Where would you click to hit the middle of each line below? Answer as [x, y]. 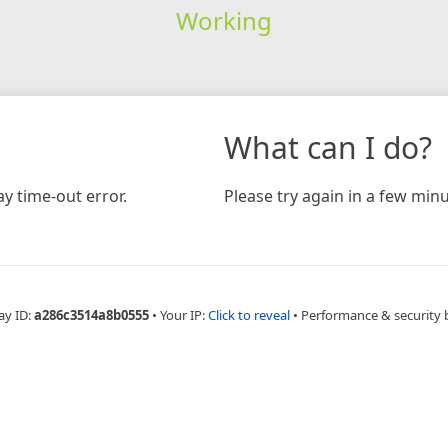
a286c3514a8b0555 [91, 314]
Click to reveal [248, 314]
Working [223, 20]
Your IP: [183, 314]
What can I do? [328, 147]
